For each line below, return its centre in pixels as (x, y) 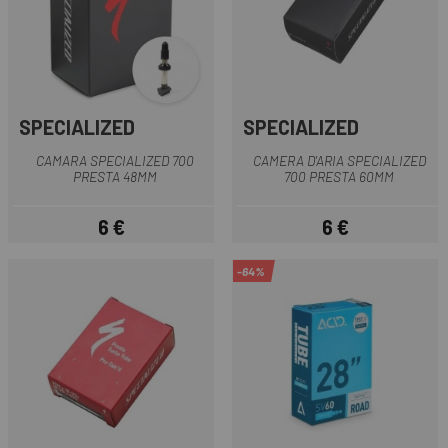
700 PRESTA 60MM (339, 176)
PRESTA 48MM (115, 176)
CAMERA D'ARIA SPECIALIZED (339, 160)
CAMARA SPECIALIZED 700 (115, 160)
